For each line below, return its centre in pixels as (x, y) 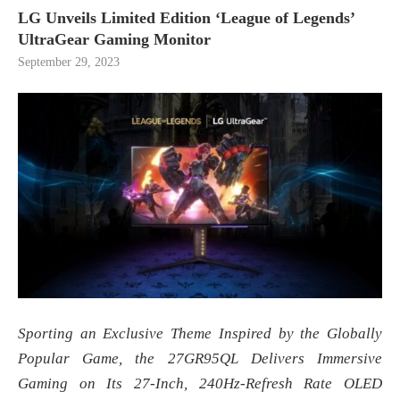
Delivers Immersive (317, 358)
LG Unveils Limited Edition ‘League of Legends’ (186, 18)
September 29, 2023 (69, 62)
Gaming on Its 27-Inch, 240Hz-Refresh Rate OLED (200, 383)
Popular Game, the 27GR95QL (128, 358)
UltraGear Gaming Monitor (114, 40)
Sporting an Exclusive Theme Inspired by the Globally (200, 333)
